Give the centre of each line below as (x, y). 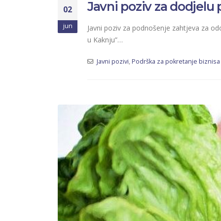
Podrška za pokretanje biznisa (176, 61)
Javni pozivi (112, 61)
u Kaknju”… (105, 39)
